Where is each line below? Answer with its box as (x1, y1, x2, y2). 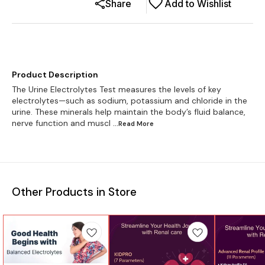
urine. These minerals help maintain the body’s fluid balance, (12, 106, 245, 117)
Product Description (12, 69, 98, 80)
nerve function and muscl (12, 117, 111, 128)
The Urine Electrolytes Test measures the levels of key (12, 83, 221, 95)
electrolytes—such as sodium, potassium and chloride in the (12, 95, 247, 106)
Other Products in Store (12, 184, 137, 199)
